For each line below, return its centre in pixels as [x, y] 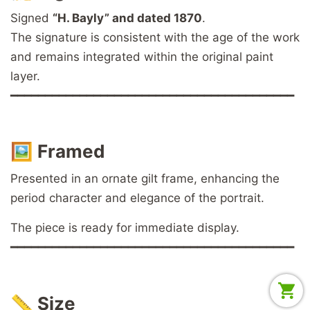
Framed [71, 152]
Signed [31, 18]
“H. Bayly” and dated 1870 [127, 18]
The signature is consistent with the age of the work [155, 37]
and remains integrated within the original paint [142, 56]
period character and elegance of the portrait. [137, 198]
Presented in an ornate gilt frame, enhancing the [145, 179]
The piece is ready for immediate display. [125, 228]
